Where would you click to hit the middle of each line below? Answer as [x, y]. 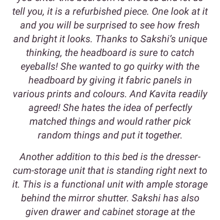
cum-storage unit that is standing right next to [110, 171]
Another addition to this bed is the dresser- [110, 157]
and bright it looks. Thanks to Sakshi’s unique [110, 39]
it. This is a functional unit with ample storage [110, 184]
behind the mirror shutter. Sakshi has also [110, 198]
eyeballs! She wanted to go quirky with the [110, 67]
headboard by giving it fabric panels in [110, 80]
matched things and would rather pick [110, 122]
